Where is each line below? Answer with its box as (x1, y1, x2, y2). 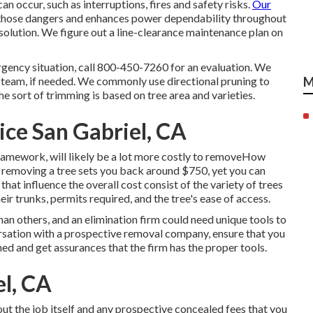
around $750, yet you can (144, 163, 265, 177)
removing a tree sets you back (1, 163, 144, 177)
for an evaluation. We (168, 60, 271, 73)
